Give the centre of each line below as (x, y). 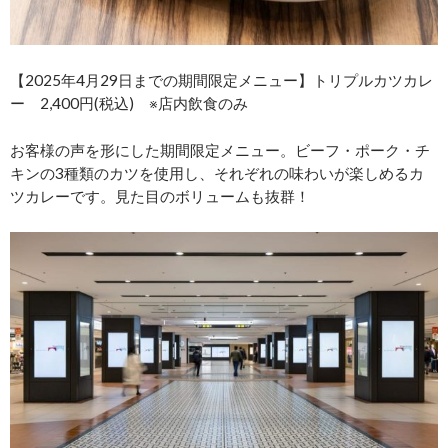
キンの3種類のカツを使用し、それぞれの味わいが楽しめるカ (217, 172)
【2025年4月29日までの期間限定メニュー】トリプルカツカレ (221, 79)
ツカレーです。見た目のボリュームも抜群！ (160, 195)
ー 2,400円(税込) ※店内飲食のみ (129, 102)
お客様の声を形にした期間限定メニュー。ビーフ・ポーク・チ (220, 149)
